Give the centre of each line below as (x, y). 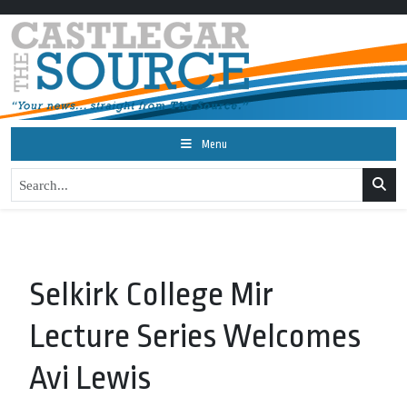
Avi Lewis (90, 378)
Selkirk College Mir (151, 295)
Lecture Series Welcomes (195, 337)
